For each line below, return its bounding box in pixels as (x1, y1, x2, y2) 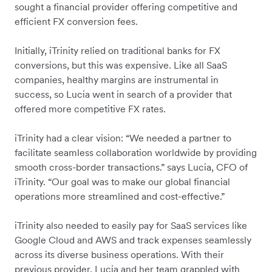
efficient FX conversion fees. (15, 15, 140, 27)
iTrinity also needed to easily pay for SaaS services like (15, 219, 247, 231)
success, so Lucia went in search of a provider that (15, 87, 232, 100)
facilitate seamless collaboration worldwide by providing (15, 146, 257, 158)
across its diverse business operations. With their (15, 248, 224, 260)
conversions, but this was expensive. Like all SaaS (15, 58, 227, 71)
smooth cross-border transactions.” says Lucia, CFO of (15, 160, 248, 173)
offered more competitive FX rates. (15, 102, 168, 115)
